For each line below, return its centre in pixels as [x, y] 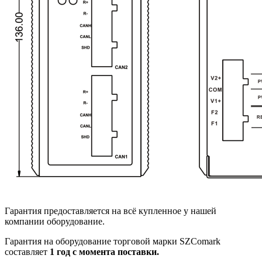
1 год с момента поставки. [104, 251]
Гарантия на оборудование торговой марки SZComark [113, 241]
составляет [27, 251]
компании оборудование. [55, 221]
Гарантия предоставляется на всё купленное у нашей [111, 211]
